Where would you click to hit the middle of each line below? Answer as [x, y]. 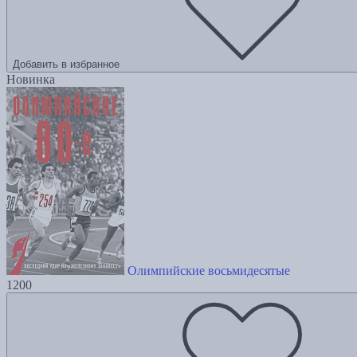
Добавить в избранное [66, 65]
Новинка [31, 80]
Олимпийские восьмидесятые [209, 271]
